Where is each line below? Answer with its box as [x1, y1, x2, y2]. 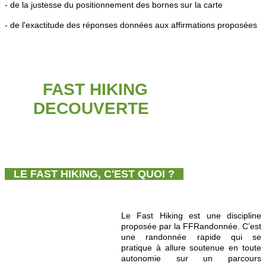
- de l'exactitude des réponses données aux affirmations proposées [5, 20, 257, 30]
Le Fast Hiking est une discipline [121, 211, 261, 221]
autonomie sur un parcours [121, 254, 261, 264]
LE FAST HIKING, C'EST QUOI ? [5, 168, 183, 180]
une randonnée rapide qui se [121, 232, 261, 242]
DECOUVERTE [33, 99, 154, 118]
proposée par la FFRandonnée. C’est [121, 221, 261, 232]
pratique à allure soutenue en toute [121, 243, 261, 253]
